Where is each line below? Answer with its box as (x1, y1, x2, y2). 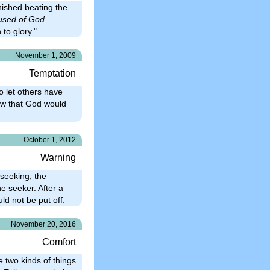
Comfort (42, 236, 76, 247)
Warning (40, 152, 76, 163)
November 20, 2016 (11, 219, 76, 228)
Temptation (29, 67, 76, 78)
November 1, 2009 (15, 51, 76, 60)
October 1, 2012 (24, 135, 76, 144)
